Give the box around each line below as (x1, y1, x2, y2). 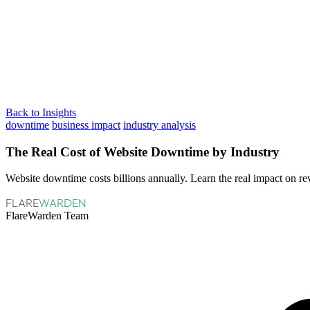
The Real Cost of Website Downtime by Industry (6, 144, 280, 159)
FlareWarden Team (6, 210, 89, 222)
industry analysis (123, 119, 196, 131)
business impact (52, 119, 120, 131)
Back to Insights (6, 107, 76, 118)
